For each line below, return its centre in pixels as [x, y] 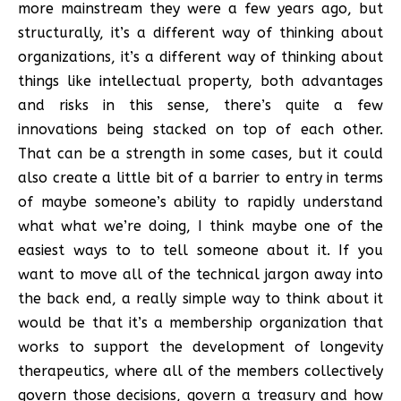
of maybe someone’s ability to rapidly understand [200, 201]
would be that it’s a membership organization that [200, 322]
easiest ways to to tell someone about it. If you [200, 250]
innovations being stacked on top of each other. [200, 129]
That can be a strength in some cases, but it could [200, 153]
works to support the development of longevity [200, 346]
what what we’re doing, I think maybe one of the [200, 226]
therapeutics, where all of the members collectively [200, 371]
